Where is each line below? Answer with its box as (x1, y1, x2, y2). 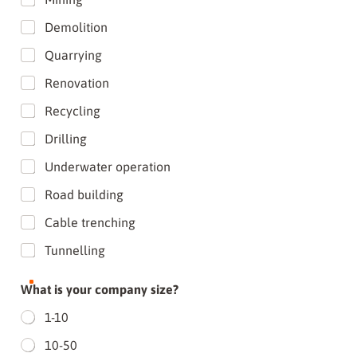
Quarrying (45, 48, 102, 62)
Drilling (45, 131, 87, 146)
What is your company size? (21, 282, 178, 296)
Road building (45, 187, 124, 202)
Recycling (45, 104, 100, 118)
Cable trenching (45, 215, 135, 229)
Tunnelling (45, 243, 105, 257)
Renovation (45, 76, 109, 90)
